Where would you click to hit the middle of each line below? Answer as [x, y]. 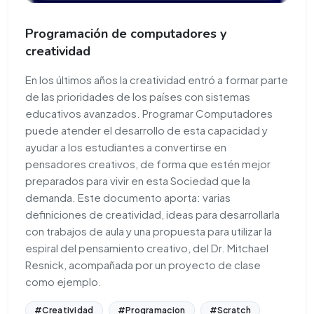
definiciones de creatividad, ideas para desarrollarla [152, 214]
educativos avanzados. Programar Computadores [149, 114]
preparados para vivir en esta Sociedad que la [138, 181]
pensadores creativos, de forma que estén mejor [148, 164]
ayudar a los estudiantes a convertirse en [126, 147]
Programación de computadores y [126, 34]
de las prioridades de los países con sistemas [138, 97]
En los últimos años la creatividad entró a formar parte [157, 80]
